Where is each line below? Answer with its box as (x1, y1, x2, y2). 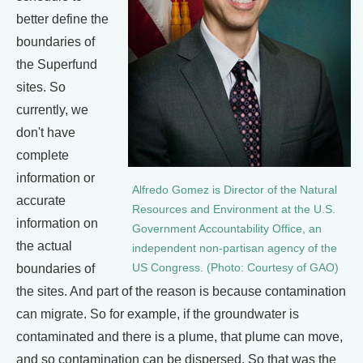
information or (16, 170, 95, 185)
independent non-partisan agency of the (132, 241, 337, 254)
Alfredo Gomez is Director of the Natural (132, 183, 337, 196)
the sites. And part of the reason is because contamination (16, 284, 346, 298)
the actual (16, 238, 72, 253)
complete (16, 147, 69, 162)
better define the (16, 11, 109, 26)
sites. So (16, 79, 66, 94)
